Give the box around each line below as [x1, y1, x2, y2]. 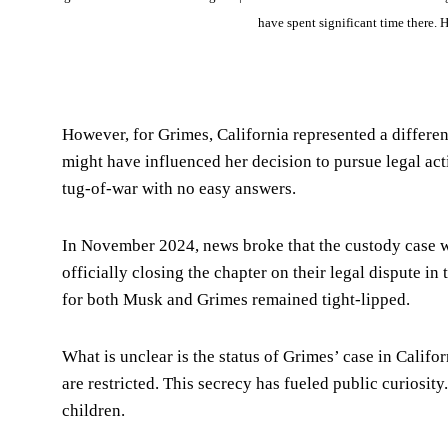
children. [62, 400, 125, 420]
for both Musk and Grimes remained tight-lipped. [62, 289, 410, 309]
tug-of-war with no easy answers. [62, 178, 296, 198]
